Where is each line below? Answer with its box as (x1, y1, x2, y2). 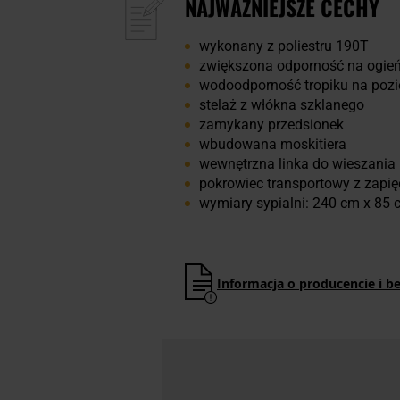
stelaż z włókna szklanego (199, 96, 364, 114)
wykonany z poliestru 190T (199, 37, 369, 55)
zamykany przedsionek (199, 116, 344, 134)
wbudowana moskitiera (199, 136, 346, 154)
